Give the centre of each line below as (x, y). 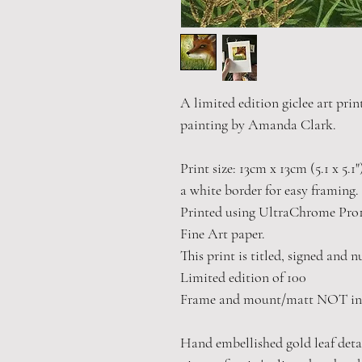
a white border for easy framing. (269, 190)
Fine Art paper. (222, 234)
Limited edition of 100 (243, 277)
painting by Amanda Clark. (258, 124)
